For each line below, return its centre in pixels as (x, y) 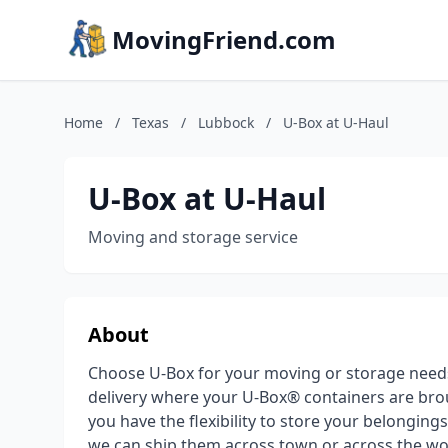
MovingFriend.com (224, 39)
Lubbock (226, 122)
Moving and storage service (193, 237)
